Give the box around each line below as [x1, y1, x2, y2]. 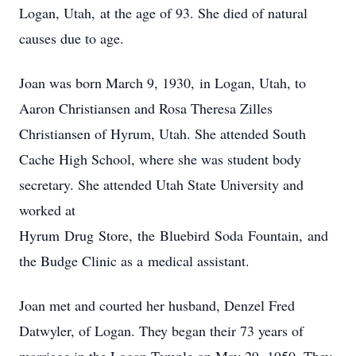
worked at [19, 200, 75, 219]
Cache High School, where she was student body [19, 149, 301, 168]
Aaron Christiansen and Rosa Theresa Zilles [19, 99, 273, 118]
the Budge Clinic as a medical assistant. [19, 251, 250, 270]
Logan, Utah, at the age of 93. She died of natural [19, 3, 308, 22]
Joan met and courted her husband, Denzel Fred [19, 296, 295, 315]
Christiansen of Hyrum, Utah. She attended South [19, 124, 306, 143]
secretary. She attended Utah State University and [19, 175, 304, 194]
